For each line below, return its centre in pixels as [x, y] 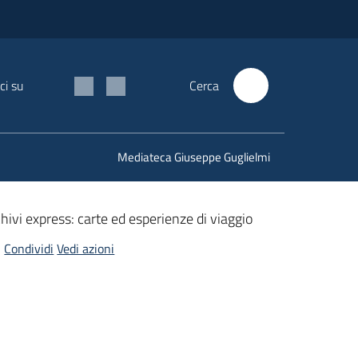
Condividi [29, 249]
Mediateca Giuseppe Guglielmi [194, 157]
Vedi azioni [86, 249]
